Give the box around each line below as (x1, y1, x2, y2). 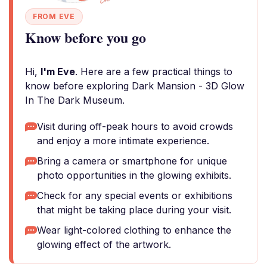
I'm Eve (41, 66, 75, 77)
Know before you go (25, 27, 146, 48)
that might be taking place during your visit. (37, 204, 231, 216)
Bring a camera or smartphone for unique (37, 155, 227, 167)
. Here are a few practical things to (75, 66, 232, 77)
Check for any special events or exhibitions (37, 190, 232, 201)
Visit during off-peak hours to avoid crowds (37, 120, 233, 132)
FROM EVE (33, 12, 75, 21)
